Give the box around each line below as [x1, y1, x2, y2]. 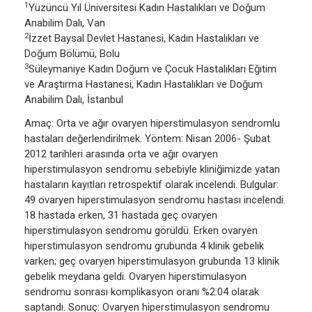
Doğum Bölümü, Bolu [24, 47, 120, 61]
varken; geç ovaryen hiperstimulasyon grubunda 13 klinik [24, 255, 279, 268]
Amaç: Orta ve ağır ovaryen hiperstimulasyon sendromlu [24, 117, 280, 130]
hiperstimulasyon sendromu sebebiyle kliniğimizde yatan [24, 163, 280, 176]
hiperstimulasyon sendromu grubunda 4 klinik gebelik [24, 240, 264, 253]
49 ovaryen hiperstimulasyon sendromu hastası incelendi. [24, 194, 286, 207]
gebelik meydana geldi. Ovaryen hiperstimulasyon [24, 270, 247, 283]
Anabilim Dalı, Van [24, 17, 105, 30]
